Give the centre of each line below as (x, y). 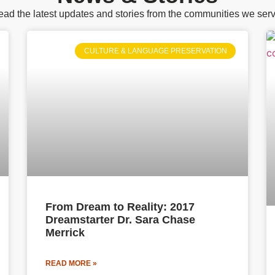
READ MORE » (71, 264)
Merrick (65, 233)
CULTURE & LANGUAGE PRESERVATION (155, 51)
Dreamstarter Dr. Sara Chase (120, 220)
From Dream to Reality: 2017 (120, 207)
